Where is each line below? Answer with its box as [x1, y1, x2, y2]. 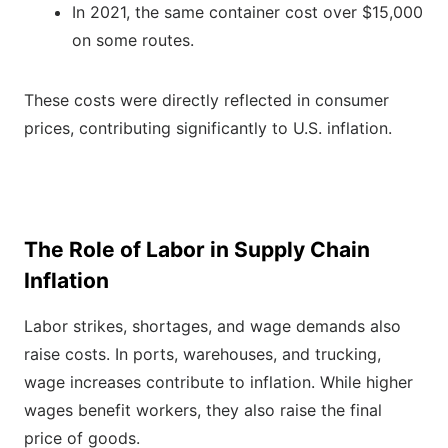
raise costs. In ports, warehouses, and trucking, [24, 344, 381, 365]
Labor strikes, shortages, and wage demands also [24, 316, 401, 337]
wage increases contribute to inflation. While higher [24, 372, 413, 393]
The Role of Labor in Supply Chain [24, 237, 370, 263]
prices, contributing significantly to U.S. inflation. [24, 118, 392, 139]
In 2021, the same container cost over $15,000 [72, 2, 423, 23]
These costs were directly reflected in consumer [24, 90, 389, 111]
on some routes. [72, 30, 194, 51]
